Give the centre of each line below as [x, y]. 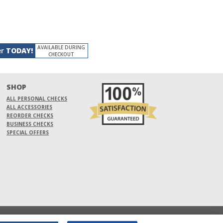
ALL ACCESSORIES [29, 107]
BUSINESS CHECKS [30, 124]
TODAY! [19, 50]
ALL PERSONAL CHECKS [37, 98]
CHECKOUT [61, 54]
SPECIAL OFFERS [28, 132]
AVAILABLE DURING [61, 47]
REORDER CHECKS [30, 115]
